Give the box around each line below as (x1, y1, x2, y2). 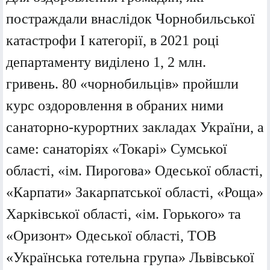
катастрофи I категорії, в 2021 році (6, 33, 219, 49)
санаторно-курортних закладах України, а (6, 119, 264, 136)
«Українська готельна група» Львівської (6, 250, 254, 266)
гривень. (6, 76, 62, 92)
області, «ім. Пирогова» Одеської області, (6, 163, 263, 179)
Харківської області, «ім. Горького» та (6, 206, 241, 222)
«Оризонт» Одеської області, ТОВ (6, 228, 216, 244)
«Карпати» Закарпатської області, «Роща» (6, 184, 263, 201)
